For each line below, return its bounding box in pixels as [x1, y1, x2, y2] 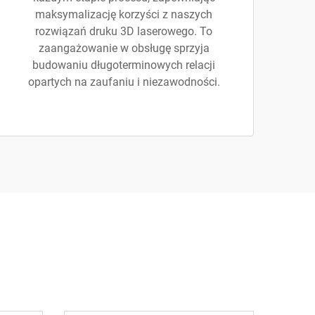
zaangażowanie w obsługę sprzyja [38, 41, 210, 55]
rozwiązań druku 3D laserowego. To [35, 25, 212, 38]
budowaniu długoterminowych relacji [32, 58, 215, 72]
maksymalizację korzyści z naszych [35, 8, 212, 21]
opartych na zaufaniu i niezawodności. [27, 75, 220, 89]
